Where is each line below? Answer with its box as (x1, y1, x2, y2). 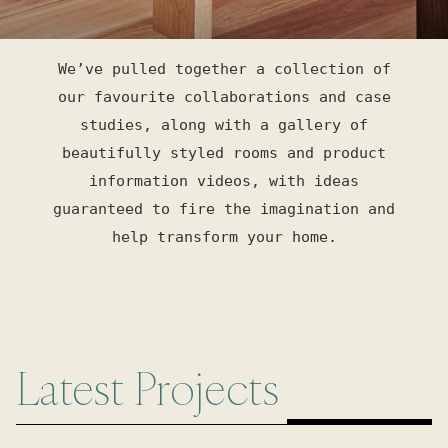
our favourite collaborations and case (57, 88, 391, 105)
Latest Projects (16, 359, 279, 418)
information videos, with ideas (89, 172, 359, 189)
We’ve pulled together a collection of (57, 60, 391, 77)
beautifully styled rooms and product (62, 144, 386, 161)
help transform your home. (111, 228, 337, 245)
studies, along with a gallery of (80, 116, 368, 133)
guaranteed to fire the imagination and (53, 200, 395, 217)
